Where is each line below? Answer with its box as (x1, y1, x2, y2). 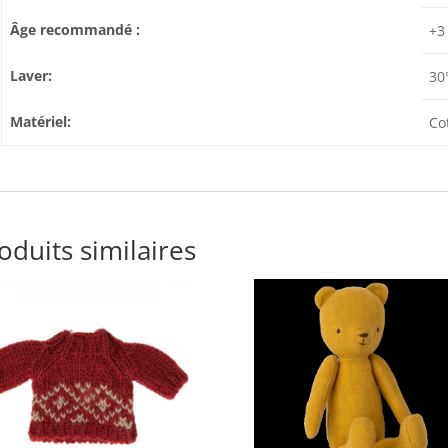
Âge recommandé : (10, 20, 141, 39)
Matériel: (10, 112, 72, 131)
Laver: (10, 66, 53, 85)
